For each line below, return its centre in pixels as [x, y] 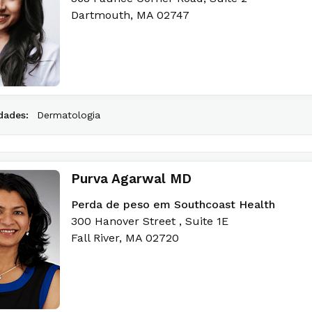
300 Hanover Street [125, 221]
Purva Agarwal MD [131, 179]
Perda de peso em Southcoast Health [173, 204]
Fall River [95, 238]
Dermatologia [69, 115]
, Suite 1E [204, 221]
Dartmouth [101, 15]
